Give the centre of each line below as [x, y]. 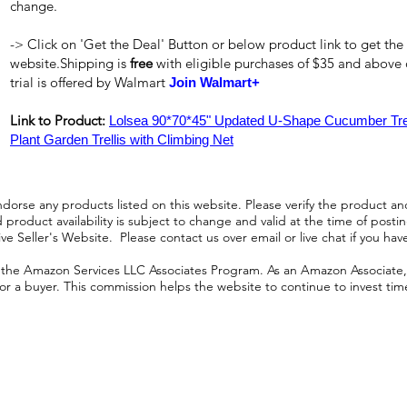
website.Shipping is [70, 63]
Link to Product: [60, 120]
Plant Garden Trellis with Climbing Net [122, 139]
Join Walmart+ [214, 82]
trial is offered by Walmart [89, 82]
